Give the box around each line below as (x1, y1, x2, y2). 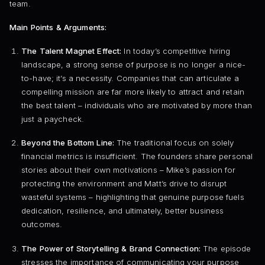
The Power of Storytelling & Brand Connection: (21, 243, 201, 253)
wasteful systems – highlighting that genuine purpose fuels (21, 192, 244, 202)
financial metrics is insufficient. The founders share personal (21, 151, 253, 161)
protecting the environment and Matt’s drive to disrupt (21, 179, 227, 189)
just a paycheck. (21, 114, 85, 124)
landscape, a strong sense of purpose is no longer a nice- (21, 60, 246, 70)
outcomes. (21, 219, 63, 230)
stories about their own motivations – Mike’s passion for (21, 165, 236, 175)
